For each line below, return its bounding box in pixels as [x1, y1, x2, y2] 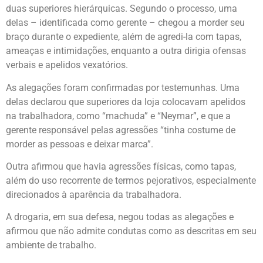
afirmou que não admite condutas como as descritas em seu [6, 225, 257, 237]
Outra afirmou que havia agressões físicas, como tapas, [6, 160, 236, 172]
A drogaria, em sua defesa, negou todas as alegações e [6, 211, 234, 223]
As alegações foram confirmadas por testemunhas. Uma [6, 82, 240, 93]
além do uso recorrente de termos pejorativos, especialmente [6, 174, 256, 186]
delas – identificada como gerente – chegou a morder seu [6, 17, 245, 29]
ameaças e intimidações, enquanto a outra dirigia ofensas [6, 45, 246, 57]
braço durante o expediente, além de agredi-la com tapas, [6, 31, 241, 43]
